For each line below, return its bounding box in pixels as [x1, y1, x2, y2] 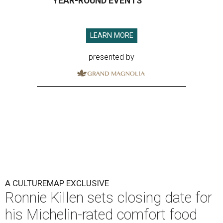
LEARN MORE [90, 31, 133, 40]
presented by [89, 52, 134, 62]
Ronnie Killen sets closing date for [5, 189, 212, 206]
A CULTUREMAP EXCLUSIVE [5, 178, 109, 188]
